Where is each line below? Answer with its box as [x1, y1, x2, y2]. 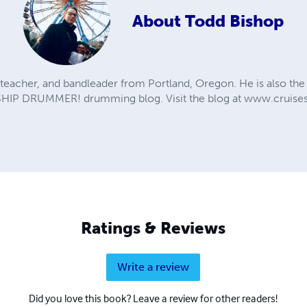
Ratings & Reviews [81, 218, 226, 238]
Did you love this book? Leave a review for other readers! [29, 291, 278, 306]
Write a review [117, 260, 190, 274]
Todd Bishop [185, 11, 284, 32]
